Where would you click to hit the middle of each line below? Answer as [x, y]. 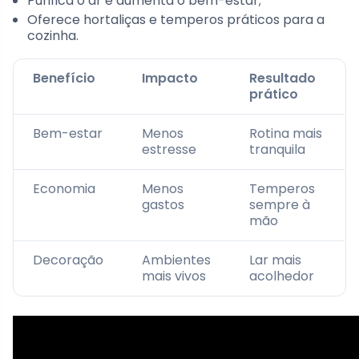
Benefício [64, 78]
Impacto [170, 78]
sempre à [280, 204]
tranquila [277, 149]
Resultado [282, 78]
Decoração [68, 260]
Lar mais [275, 260]
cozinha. [53, 35]
